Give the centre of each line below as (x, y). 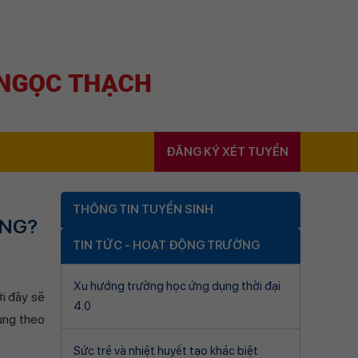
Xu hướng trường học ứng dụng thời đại (177, 286)
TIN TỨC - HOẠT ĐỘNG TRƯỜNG (166, 245)
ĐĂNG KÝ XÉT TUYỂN (227, 152)
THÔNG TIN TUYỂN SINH (143, 209)
